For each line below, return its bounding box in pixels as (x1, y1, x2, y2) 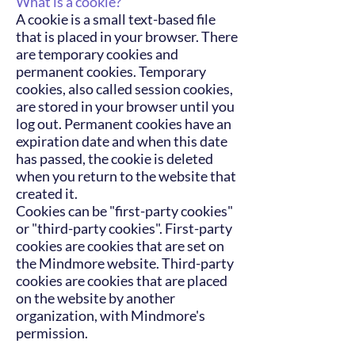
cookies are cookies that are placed (16, 272, 227, 289)
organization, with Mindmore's (16, 307, 205, 324)
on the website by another (16, 289, 175, 307)
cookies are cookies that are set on (16, 237, 224, 254)
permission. (16, 324, 88, 342)
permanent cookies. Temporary (16, 63, 206, 80)
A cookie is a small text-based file (16, 10, 216, 28)
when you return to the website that (16, 167, 236, 185)
